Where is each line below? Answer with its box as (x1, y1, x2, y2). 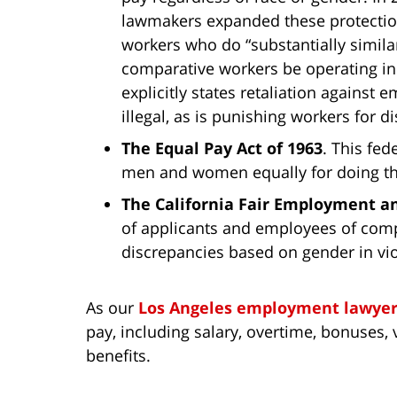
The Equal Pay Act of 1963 (121, 136, 323, 159)
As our (86, 296, 138, 318)
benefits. (86, 344, 151, 366)
